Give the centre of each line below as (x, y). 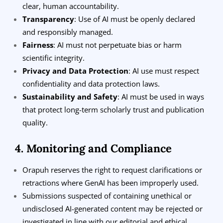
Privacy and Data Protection (75, 70)
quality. (35, 122)
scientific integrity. (54, 57)
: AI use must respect (164, 70)
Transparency (48, 19)
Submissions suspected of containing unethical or (107, 195)
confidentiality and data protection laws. (91, 83)
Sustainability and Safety (70, 96)
